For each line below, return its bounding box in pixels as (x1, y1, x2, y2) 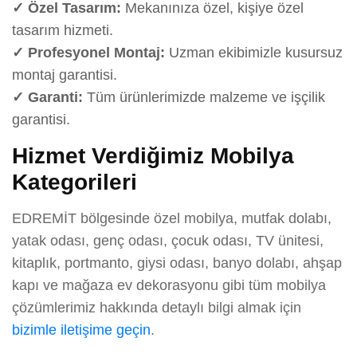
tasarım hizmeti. (12, 22, 113, 38)
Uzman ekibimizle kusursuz (165, 44, 343, 61)
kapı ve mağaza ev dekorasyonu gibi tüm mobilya (12, 277, 326, 293)
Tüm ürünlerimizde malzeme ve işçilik (83, 88, 325, 105)
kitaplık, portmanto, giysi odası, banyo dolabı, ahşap (12, 254, 342, 271)
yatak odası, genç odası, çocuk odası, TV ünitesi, (12, 232, 324, 249)
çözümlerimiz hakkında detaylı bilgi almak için (12, 299, 301, 316)
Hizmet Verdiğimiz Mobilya (12, 143, 294, 168)
